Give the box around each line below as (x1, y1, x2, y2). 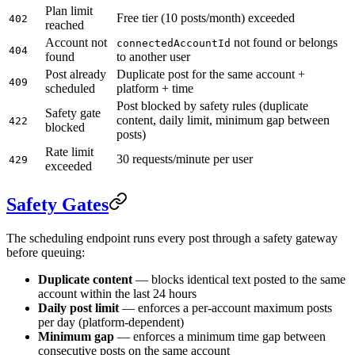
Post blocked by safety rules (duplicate (116, 99, 308, 113)
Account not (45, 36, 107, 50)
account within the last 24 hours (38, 286, 197, 300)
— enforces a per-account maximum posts (119, 300, 332, 315)
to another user (116, 50, 190, 64)
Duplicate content (38, 272, 132, 286)
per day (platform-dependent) (38, 315, 184, 329)
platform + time (116, 82, 193, 96)
